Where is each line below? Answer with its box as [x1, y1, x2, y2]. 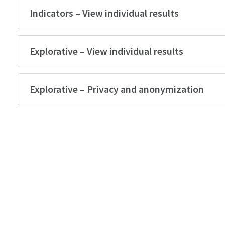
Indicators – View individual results [30, 7, 179, 19]
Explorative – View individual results [30, 45, 184, 57]
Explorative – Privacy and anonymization [30, 83, 204, 95]
